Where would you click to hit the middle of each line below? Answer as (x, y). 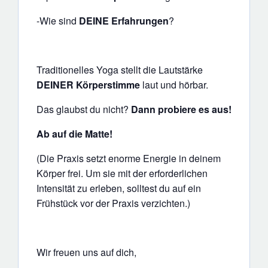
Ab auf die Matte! (74, 134)
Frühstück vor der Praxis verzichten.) (113, 203)
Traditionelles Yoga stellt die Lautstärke (120, 70)
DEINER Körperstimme (88, 85)
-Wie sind (58, 21)
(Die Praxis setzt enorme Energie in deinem (129, 159)
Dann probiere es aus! (181, 109)
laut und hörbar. (174, 85)
